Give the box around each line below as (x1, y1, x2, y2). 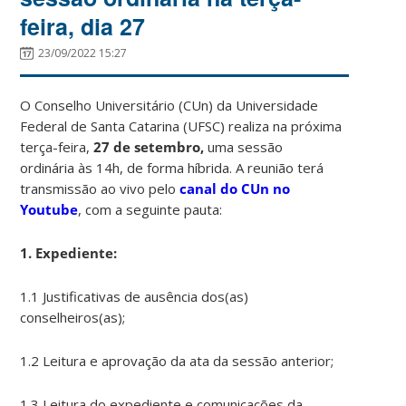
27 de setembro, (93, 137, 208, 156)
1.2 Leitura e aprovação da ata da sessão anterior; (20, 351, 334, 370)
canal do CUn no (179, 179, 291, 198)
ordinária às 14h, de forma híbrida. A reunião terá (20, 158, 324, 177)
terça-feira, (20, 137, 94, 156)
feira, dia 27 (20, 9, 146, 43)
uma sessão (208, 137, 284, 156)
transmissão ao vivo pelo (20, 179, 180, 198)
